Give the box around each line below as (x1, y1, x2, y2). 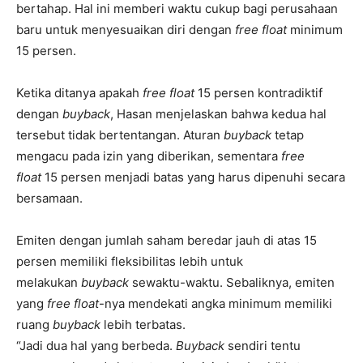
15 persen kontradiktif (198, 84, 322, 100)
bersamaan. (16, 190, 83, 206)
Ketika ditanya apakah (16, 84, 143, 100)
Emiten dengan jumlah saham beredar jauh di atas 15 (16, 232, 317, 248)
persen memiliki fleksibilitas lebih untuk (16, 253, 243, 269)
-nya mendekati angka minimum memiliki (99, 295, 332, 311)
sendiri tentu (228, 337, 301, 353)
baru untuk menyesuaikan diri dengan (16, 21, 235, 37)
